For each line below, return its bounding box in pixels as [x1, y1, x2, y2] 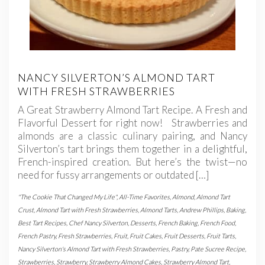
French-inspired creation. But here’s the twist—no [18, 156, 247, 169]
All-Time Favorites [119, 193, 170, 201]
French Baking [158, 219, 198, 227]
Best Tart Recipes [18, 219, 66, 227]
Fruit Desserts [164, 232, 204, 240]
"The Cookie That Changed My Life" [18, 193, 117, 201]
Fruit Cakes [130, 232, 161, 240]
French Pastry [18, 232, 56, 240]
